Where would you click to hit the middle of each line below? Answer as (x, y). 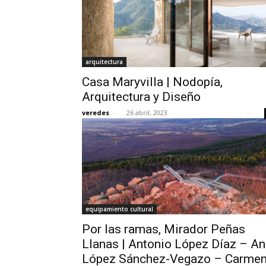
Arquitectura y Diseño (141, 97)
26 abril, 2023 (147, 113)
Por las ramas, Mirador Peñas (164, 229)
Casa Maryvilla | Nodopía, (152, 82)
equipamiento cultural (119, 209)
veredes (96, 113)
